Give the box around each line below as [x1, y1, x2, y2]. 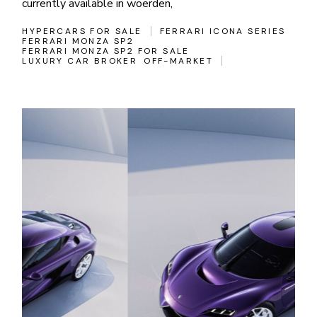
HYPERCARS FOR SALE [22, 25, 142, 37]
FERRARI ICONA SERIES [159, 25, 286, 37]
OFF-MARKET [144, 54, 214, 67]
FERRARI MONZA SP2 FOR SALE [22, 45, 190, 57]
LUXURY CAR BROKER [22, 54, 138, 67]
